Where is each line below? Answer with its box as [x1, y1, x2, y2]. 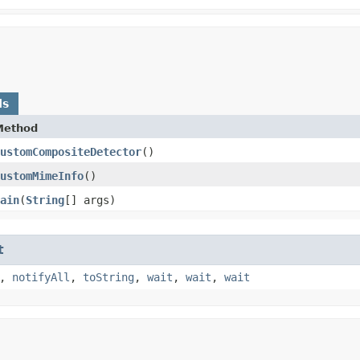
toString [83, 270, 134, 284]
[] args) [64, 193, 116, 207]
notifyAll [12, 270, 70, 284]
